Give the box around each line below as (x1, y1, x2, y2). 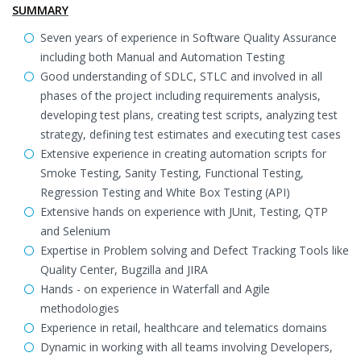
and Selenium (40, 223, 110, 239)
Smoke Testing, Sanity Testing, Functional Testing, (40, 165, 304, 180)
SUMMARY (12, 2, 68, 18)
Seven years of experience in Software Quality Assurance (40, 30, 337, 45)
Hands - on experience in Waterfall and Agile (40, 281, 270, 297)
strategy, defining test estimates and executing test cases (40, 127, 341, 142)
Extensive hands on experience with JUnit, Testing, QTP (40, 204, 328, 219)
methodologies (40, 301, 119, 316)
